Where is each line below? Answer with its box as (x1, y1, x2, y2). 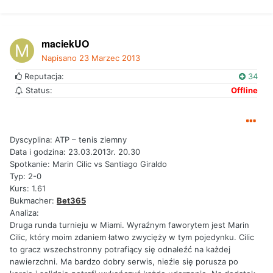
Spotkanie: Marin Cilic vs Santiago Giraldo (10, 158, 167, 169)
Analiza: (10, 207, 39, 218)
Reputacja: (22, 71, 64, 81)
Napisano (41, 52, 79, 63)
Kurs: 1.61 (10, 183, 46, 193)
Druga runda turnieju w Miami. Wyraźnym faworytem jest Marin (10, 219, 249, 230)
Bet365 (57, 195, 86, 205)
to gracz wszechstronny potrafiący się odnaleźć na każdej (10, 244, 230, 254)
